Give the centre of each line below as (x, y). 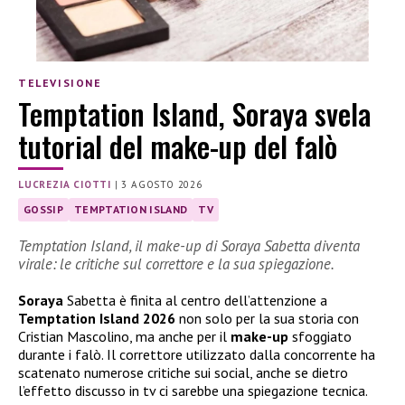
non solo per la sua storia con (269, 318)
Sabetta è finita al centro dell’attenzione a (197, 300)
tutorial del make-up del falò (178, 146)
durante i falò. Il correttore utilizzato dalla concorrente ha (197, 354)
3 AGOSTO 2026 (162, 185)
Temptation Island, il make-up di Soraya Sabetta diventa (189, 245)
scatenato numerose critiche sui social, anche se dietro (183, 372)
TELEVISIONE (60, 82)
